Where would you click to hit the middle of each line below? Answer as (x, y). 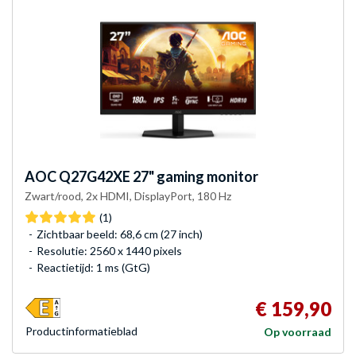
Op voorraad (298, 331)
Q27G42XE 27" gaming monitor (157, 176)
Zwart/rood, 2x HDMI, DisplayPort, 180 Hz (128, 195)
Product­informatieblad (81, 331)
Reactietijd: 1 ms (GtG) (93, 267)
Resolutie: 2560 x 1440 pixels (109, 250)
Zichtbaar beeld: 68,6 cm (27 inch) (120, 234)
